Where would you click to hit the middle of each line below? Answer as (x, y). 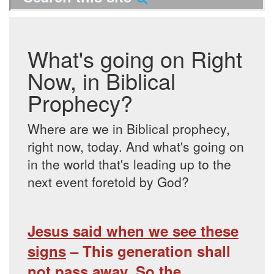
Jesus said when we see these (133, 231)
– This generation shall (148, 251)
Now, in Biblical (102, 81)
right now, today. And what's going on (136, 146)
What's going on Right (135, 59)
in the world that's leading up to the (129, 164)
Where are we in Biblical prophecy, (129, 129)
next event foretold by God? (108, 182)
